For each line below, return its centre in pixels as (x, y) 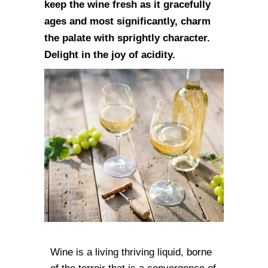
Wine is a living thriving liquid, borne (131, 252)
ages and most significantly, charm (127, 21)
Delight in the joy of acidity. (110, 55)
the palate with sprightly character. (127, 38)
